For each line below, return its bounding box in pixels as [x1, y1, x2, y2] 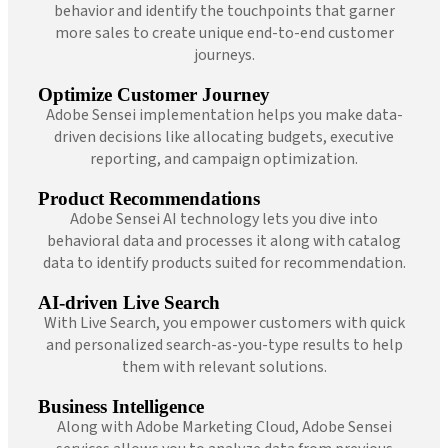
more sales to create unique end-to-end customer [54, 21, 394, 44]
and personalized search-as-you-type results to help [45, 333, 403, 356]
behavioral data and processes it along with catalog [47, 229, 401, 252]
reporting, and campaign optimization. [90, 147, 358, 170]
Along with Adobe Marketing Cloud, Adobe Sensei [56, 415, 392, 438]
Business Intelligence [38, 395, 204, 417]
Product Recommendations [38, 187, 260, 209]
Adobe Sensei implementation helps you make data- [45, 103, 403, 126]
